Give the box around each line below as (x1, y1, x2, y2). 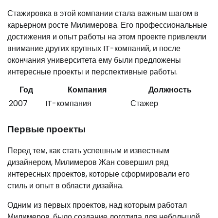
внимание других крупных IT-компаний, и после (7, 42, 181, 54)
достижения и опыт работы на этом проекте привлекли (7, 31, 206, 42)
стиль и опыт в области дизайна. (7, 180, 124, 192)
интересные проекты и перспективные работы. (7, 66, 178, 77)
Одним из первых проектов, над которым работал (7, 200, 187, 211)
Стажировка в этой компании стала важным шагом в (7, 7, 199, 19)
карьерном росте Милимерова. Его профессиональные (7, 19, 207, 31)
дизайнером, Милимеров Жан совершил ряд (7, 157, 168, 168)
